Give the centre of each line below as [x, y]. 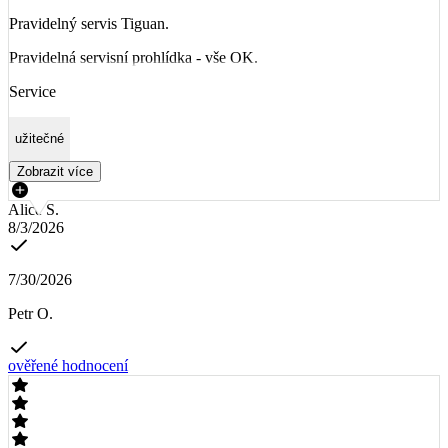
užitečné [39, 139]
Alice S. [33, 209]
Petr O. [30, 313]
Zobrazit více [55, 171]
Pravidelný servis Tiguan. [89, 24]
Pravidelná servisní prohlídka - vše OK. [133, 58]
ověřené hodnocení [68, 365]
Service [32, 92]
